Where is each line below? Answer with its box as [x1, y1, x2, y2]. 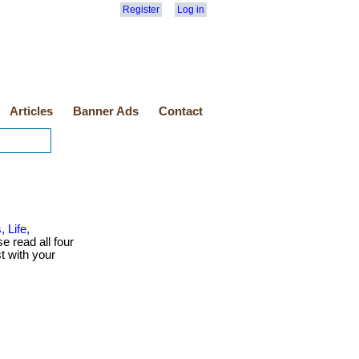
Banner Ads [73, 105, 139, 118]
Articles [10, 105, 53, 118]
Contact [159, 105, 203, 118]
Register [123, 4, 159, 15]
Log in [177, 4, 204, 15]
